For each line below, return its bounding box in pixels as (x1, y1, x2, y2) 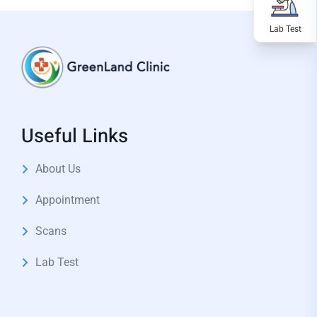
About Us (35, 162, 81, 175)
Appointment (35, 193, 100, 207)
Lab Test (35, 255, 79, 269)
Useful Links (21, 122, 128, 150)
